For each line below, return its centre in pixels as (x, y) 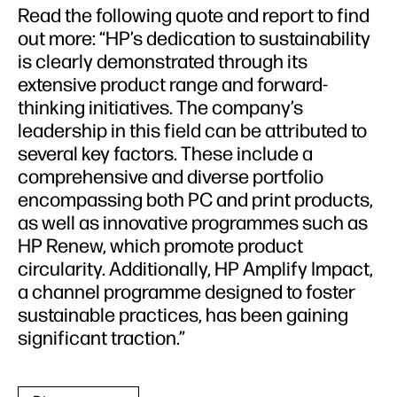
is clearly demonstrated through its (163, 62)
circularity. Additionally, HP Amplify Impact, (195, 269)
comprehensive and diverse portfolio (171, 177)
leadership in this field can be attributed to (192, 131)
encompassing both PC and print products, (195, 200)
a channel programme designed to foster (187, 292)
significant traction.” (101, 339)
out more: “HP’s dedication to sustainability (194, 39)
